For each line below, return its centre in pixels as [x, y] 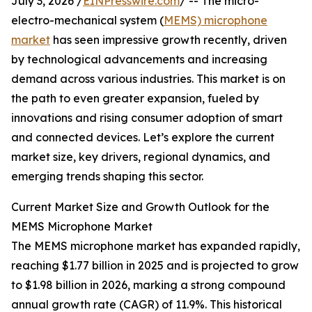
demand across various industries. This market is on [148, 79]
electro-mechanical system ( [87, 21]
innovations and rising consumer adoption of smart [147, 118]
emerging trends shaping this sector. [107, 177]
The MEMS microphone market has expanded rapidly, [156, 246]
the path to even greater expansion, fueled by [135, 99]
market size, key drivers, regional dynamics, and [141, 157]
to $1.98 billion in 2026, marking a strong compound [148, 285]
